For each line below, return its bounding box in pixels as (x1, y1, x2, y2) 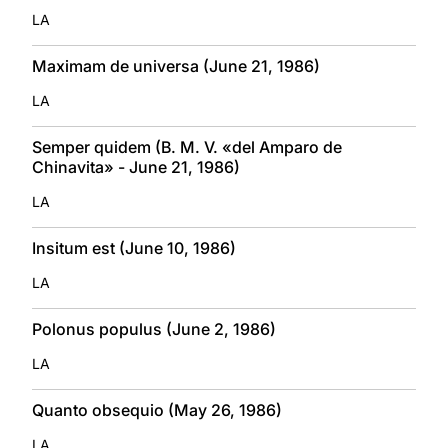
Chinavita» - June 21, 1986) (32, 156, 240, 177)
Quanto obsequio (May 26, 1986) (32, 399, 282, 420)
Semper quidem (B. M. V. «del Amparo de (32, 136, 342, 157)
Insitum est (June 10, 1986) (32, 237, 236, 258)
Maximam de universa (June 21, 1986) (32, 55, 320, 76)
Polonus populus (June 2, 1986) (32, 318, 276, 339)
